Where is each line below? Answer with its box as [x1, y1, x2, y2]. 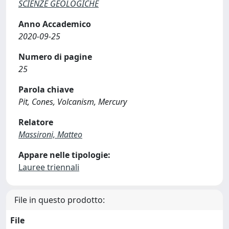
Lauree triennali [18, 162, 79, 173]
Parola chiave [18, 84, 74, 95]
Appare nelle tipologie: [18, 149, 110, 161]
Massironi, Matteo [18, 129, 82, 140]
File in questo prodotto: [14, 194, 105, 205]
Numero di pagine [18, 51, 92, 62]
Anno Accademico [18, 18, 91, 30]
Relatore [18, 117, 53, 128]
